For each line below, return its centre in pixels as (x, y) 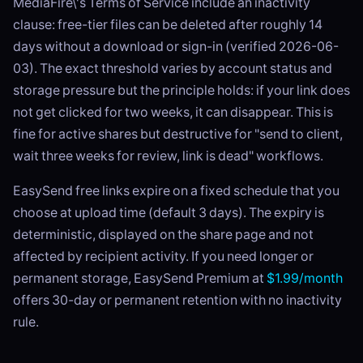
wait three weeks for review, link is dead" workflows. (168, 156)
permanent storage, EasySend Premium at (140, 278)
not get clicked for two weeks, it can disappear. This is (173, 112)
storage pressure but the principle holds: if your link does (181, 90)
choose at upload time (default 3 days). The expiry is (169, 213)
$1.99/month (305, 278)
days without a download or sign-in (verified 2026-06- (176, 47)
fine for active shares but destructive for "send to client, (178, 134)
